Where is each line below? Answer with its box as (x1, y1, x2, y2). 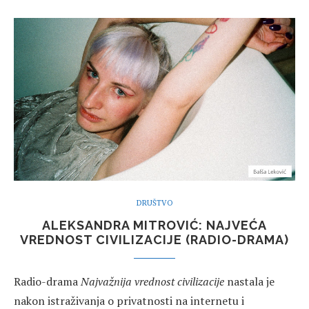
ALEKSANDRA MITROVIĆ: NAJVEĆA (42, 217, 267, 232)
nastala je (224, 273, 275, 289)
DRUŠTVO (136, 197, 173, 208)
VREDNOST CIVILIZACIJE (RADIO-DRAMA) (20, 232, 289, 247)
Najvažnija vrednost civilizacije (81, 273, 224, 289)
